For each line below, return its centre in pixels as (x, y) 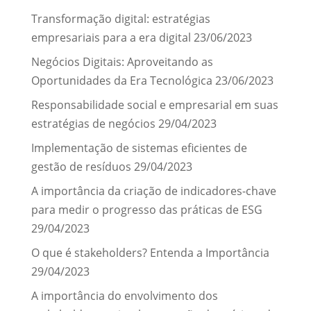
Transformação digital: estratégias (120, 18)
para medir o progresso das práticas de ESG (146, 209)
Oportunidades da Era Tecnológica (121, 80)
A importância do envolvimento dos (124, 295)
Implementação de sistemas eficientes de (139, 148)
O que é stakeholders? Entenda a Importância (150, 252)
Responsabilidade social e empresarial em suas (154, 104)
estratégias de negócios (93, 123)
